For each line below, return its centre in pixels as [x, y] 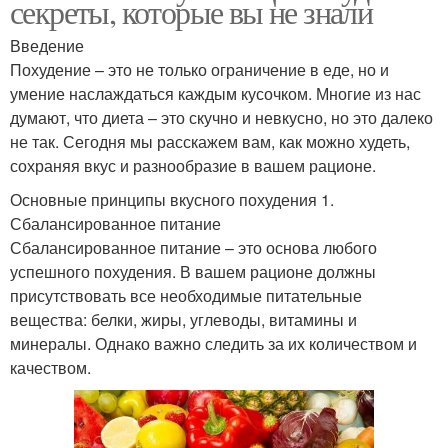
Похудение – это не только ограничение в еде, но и [199, 69]
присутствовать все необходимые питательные [186, 295]
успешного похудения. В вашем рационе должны [193, 271]
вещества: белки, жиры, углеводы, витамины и [183, 319]
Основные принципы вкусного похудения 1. [172, 199]
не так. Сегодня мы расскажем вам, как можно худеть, [210, 141]
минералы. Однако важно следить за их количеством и [213, 343]
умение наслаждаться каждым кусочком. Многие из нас [215, 93]
